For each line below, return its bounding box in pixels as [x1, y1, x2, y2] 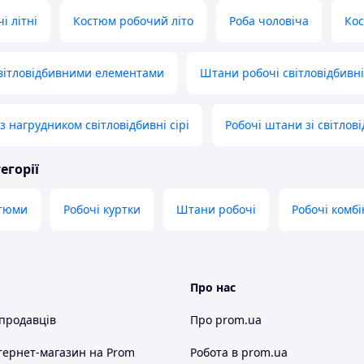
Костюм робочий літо [73, 13, 193, 29]
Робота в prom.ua [190, 344, 288, 361]
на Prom [89, 344, 135, 361]
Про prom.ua [190, 312, 262, 328]
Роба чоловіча [229, 13, 309, 29]
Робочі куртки [63, 201, 141, 218]
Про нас [190, 279, 236, 296]
